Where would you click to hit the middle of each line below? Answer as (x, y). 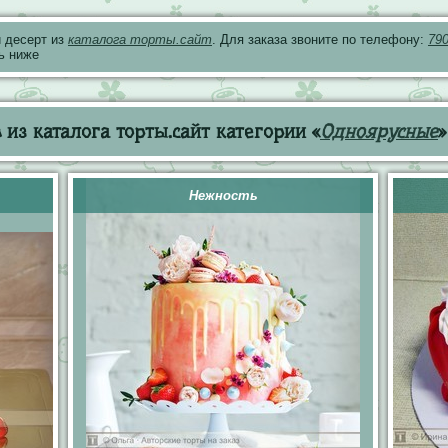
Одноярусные (379, 131)
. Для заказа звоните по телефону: (320, 39)
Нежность (223, 195)
